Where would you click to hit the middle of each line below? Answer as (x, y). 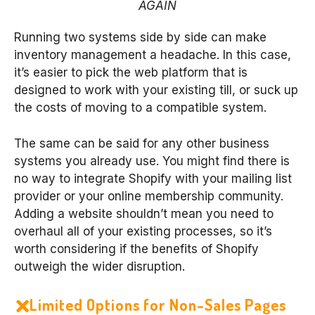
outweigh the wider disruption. (99, 266)
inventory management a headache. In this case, (153, 55)
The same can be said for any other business (142, 143)
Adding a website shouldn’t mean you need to (144, 213)
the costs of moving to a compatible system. (140, 108)
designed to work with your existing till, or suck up (156, 90)
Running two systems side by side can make (140, 38)
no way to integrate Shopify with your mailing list (153, 178)
